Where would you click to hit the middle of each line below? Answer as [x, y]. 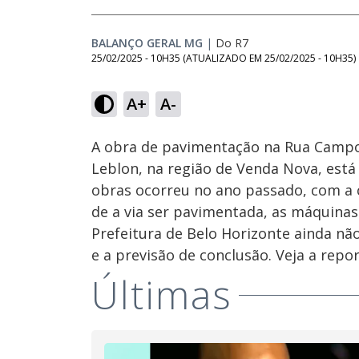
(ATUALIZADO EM [224, 58]
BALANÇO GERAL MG [147, 43]
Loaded [164, 82]
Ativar [169, 113]
